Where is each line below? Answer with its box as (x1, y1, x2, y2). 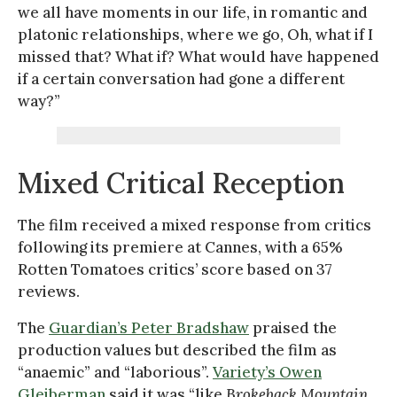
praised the (249, 317, 337, 338)
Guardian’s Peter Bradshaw (49, 317, 249, 338)
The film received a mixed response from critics (18, 214, 371, 235)
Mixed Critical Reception (18, 164, 345, 201)
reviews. (18, 281, 80, 301)
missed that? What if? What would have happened (18, 46, 379, 66)
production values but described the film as (18, 339, 337, 360)
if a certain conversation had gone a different (18, 68, 345, 89)
